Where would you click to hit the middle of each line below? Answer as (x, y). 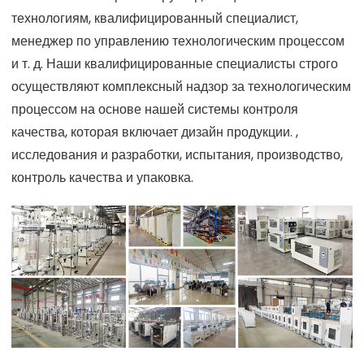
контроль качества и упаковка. (102, 178)
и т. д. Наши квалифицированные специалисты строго (175, 64)
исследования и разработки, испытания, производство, (177, 155)
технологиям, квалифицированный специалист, (155, 19)
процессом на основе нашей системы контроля (155, 110)
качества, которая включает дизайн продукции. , (155, 132)
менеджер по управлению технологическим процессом (178, 41)
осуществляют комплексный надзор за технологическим (181, 87)
